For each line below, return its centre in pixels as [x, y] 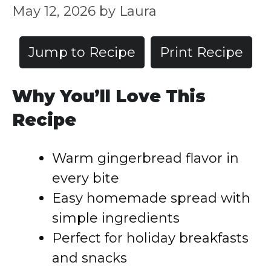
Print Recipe [201, 52]
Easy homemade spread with [151, 198]
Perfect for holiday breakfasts [150, 238]
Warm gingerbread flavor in [145, 158]
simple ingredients [116, 218]
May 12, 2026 [54, 11]
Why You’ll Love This [109, 96]
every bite [86, 178]
